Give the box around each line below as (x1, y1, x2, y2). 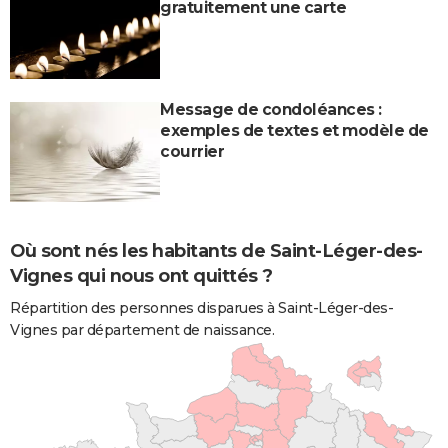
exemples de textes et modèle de (160, 120, 429, 140)
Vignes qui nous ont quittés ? (10, 264, 273, 287)
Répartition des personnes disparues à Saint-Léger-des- (10, 298, 393, 317)
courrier (160, 141, 224, 161)
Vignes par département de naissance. (10, 320, 274, 339)
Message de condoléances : (160, 99, 382, 119)
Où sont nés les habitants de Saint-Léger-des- (10, 239, 423, 262)
